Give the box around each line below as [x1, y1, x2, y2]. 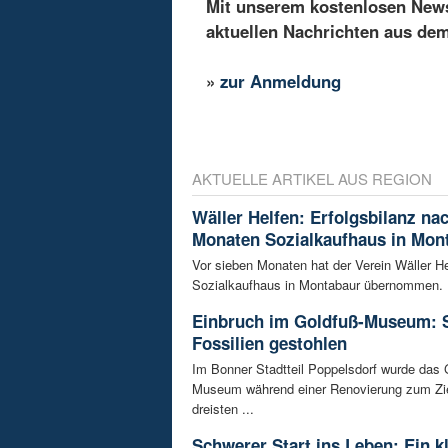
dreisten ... [192, 398, 254, 418]
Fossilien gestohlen [192, 330, 347, 355]
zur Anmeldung [220, 69, 342, 94]
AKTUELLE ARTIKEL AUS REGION [192, 167, 432, 189]
